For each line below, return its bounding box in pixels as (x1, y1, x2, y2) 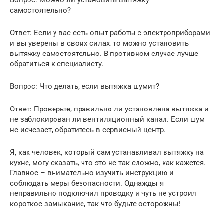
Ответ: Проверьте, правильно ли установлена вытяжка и (10, 104, 209, 113)
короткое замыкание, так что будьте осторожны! (10, 199, 181, 208)
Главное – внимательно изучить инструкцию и (10, 168, 174, 177)
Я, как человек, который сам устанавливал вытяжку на (10, 147, 204, 157)
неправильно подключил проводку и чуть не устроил (10, 189, 196, 198)
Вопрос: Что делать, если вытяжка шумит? (10, 82, 159, 91)
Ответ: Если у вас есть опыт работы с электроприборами (10, 28, 210, 37)
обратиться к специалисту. (10, 59, 104, 68)
